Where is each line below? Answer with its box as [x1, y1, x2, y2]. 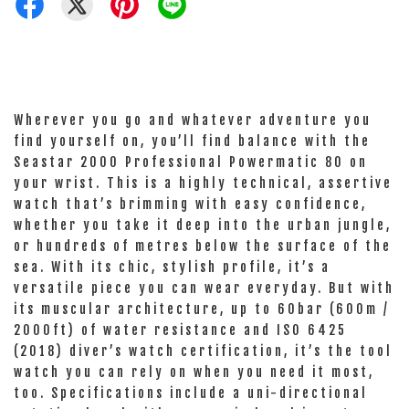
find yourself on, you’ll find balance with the [14, 133, 371, 149]
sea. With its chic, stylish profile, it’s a [14, 259, 330, 275]
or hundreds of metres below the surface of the [14, 238, 392, 254]
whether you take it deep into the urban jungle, [14, 217, 392, 233]
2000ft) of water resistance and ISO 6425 [14, 322, 347, 338]
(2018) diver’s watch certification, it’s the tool [14, 343, 393, 359]
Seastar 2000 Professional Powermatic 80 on [14, 154, 368, 170]
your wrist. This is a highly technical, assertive [14, 175, 393, 191]
